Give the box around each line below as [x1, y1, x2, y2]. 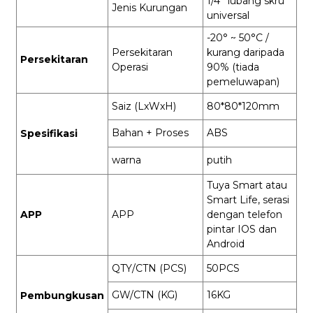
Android [206, 237, 245, 250]
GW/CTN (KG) [111, 288, 177, 301]
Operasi [111, 60, 148, 73]
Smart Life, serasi [206, 193, 289, 206]
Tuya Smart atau [206, 178, 287, 191]
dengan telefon [206, 208, 282, 221]
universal [206, 8, 249, 22]
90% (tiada [206, 60, 259, 73]
